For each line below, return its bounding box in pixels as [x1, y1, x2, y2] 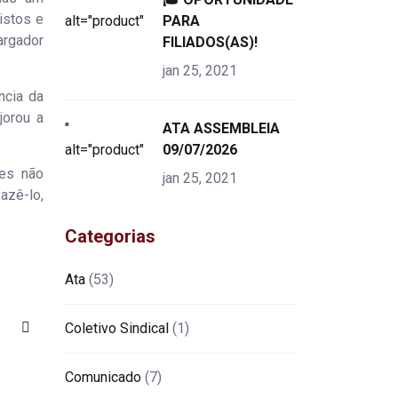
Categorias [65, 225, 155, 247]
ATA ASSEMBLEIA [163, 119, 280, 137]
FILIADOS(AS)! [163, 33, 258, 51]
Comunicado [65, 368, 141, 386]
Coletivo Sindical [65, 319, 169, 337]
